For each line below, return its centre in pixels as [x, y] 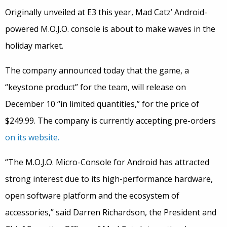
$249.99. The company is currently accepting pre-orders [110, 121]
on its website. [32, 138]
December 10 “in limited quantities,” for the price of [102, 104]
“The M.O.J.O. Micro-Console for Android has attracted [107, 162]
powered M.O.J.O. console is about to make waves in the [110, 29]
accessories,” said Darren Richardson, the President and [111, 213]
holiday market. [34, 46]
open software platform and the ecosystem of [92, 196]
